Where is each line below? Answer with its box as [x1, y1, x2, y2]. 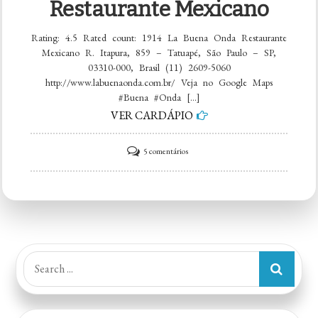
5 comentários [143, 145, 188, 157]
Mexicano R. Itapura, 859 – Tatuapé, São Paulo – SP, [42, 45, 276, 59]
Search [23, 252, 53, 268]
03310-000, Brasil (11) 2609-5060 [87, 60, 231, 74]
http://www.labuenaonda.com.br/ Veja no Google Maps [45, 75, 273, 89]
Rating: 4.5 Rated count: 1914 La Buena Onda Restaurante [31, 31, 287, 44]
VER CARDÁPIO [110, 107, 193, 123]
